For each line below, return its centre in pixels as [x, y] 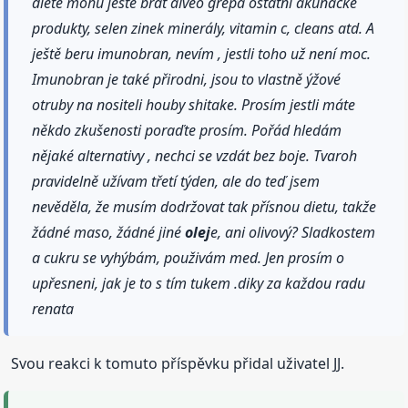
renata [53, 308]
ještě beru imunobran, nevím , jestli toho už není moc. [202, 53]
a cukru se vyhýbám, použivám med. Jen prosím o [189, 257]
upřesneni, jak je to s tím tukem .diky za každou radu [199, 283]
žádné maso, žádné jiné [109, 232]
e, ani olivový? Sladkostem [293, 232]
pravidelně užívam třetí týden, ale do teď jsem [176, 181]
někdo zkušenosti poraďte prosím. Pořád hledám [187, 130]
